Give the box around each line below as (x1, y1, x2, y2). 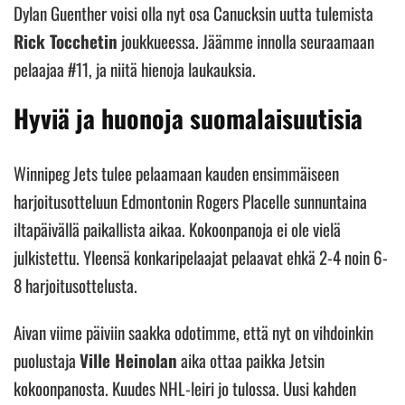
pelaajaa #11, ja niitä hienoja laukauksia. (14, 55, 259, 81)
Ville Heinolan (80, 346, 177, 372)
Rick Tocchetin (14, 27, 118, 53)
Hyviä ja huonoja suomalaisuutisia (14, 99, 363, 137)
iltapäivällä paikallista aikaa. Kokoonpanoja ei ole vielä (14, 215, 341, 241)
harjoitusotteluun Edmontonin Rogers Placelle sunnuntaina (14, 187, 367, 213)
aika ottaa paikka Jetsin (177, 346, 325, 372)
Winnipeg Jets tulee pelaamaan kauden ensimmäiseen (14, 159, 339, 185)
